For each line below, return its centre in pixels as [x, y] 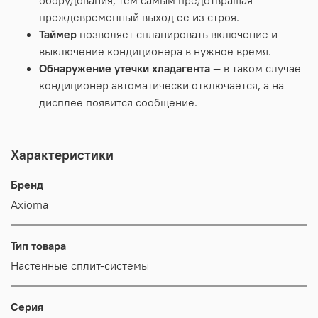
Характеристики [62, 154]
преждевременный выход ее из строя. [139, 17]
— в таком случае [257, 68]
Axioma [29, 204]
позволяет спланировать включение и [179, 34]
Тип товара [38, 245]
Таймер [58, 34]
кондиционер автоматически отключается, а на [161, 85]
